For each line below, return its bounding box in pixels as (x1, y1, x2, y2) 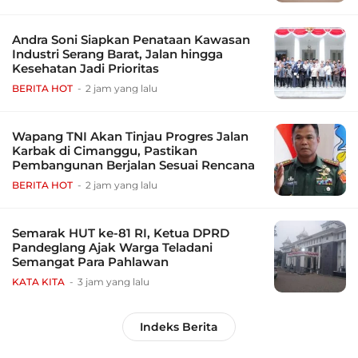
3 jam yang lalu (78, 276, 149, 288)
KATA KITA (12, 276, 65, 288)
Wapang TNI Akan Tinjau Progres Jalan (12, 129, 249, 145)
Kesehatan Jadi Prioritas (12, 61, 159, 77)
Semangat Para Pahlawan (12, 254, 169, 270)
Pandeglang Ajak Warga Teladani (12, 240, 213, 256)
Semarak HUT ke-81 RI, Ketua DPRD (12, 225, 229, 241)
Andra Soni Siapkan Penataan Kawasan (12, 32, 250, 48)
